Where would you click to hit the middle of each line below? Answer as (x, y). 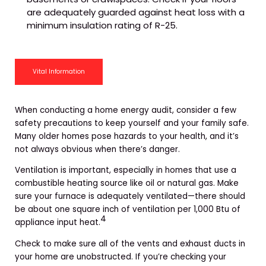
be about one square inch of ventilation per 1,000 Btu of (128, 210)
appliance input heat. (58, 223)
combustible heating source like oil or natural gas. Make (127, 183)
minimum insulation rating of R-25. (102, 25)
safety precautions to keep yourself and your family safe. (132, 123)
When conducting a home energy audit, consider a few (126, 110)
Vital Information (59, 71)
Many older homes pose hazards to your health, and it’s (127, 136)
